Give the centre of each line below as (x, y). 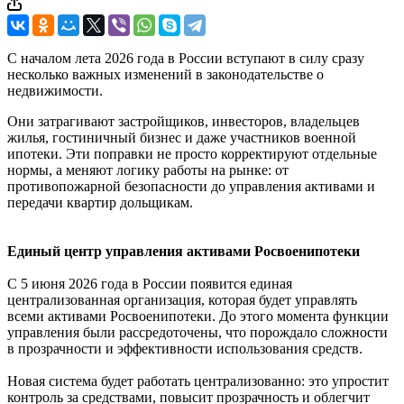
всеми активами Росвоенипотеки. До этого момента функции (198, 316)
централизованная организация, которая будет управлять (182, 299)
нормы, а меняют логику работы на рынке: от (148, 170)
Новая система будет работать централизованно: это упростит (198, 381)
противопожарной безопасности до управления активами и (191, 186)
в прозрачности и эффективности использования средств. (185, 348)
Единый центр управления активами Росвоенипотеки (184, 251)
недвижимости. (55, 90)
